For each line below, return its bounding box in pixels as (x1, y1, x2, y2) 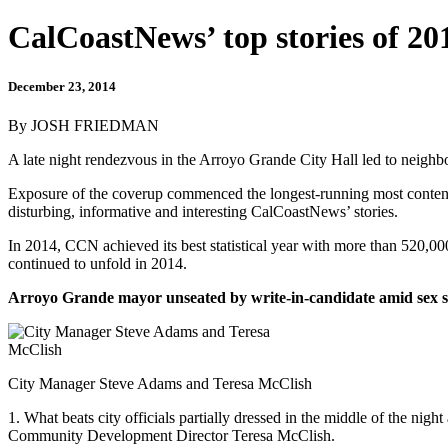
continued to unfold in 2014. (8, 254, 187, 272)
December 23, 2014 (8, 78, 116, 94)
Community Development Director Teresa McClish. (8, 426, 335, 444)
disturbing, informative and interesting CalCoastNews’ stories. (8, 202, 398, 220)
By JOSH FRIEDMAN (8, 116, 159, 134)
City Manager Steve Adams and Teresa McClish (8, 374, 312, 392)
